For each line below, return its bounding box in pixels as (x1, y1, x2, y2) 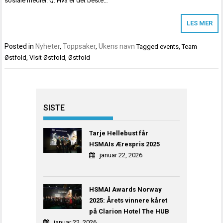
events (160, 43, 179, 51)
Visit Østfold (29, 54, 66, 62)
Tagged (136, 43, 160, 51)
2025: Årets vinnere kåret (89, 196, 168, 204)
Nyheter (35, 42, 60, 51)
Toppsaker (63, 42, 96, 51)
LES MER (186, 19, 213, 27)
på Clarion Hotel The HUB (89, 207, 170, 215)
